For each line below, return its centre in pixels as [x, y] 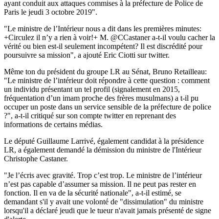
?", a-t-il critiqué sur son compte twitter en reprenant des [90, 115]
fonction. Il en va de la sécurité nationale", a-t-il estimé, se [93, 193]
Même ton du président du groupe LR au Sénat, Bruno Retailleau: [105, 71]
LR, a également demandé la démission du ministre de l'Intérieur [103, 150]
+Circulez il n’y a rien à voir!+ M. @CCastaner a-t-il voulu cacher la [109, 37]
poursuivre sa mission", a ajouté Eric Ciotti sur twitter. [87, 55]
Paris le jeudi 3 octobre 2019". [51, 12]
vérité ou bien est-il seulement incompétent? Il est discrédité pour [103, 46]
